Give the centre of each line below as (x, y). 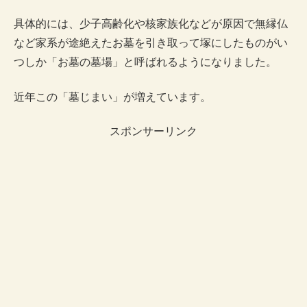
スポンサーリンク (153, 131)
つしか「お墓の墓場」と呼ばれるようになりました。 (145, 62)
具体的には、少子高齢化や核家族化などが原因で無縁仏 (151, 24)
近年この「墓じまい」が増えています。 (112, 97)
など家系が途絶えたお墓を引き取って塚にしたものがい (151, 43)
